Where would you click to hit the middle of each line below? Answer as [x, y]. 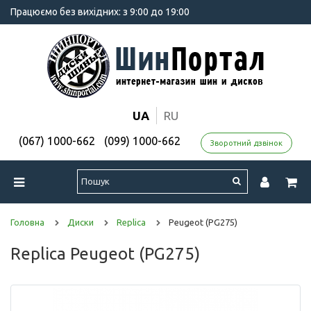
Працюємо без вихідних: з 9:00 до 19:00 [100, 12]
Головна [27, 222]
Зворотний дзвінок [246, 143]
